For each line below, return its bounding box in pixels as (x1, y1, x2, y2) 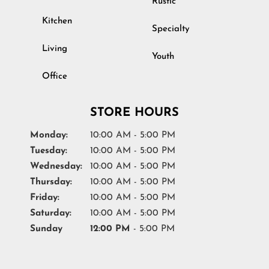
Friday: (30, 193, 59, 202)
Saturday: (30, 208, 71, 218)
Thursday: (30, 177, 72, 187)
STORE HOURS (90, 106, 179, 119)
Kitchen (42, 16, 72, 26)
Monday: (30, 130, 68, 140)
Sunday (30, 224, 62, 234)
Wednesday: (30, 162, 82, 171)
